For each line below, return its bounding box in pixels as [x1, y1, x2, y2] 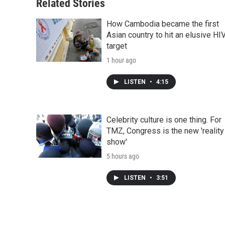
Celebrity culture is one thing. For [106, 115, 221, 125]
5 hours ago [106, 152, 139, 161]
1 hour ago [106, 56, 136, 65]
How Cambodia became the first [106, 19, 219, 29]
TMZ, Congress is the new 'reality [106, 126, 224, 136]
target [106, 41, 127, 51]
